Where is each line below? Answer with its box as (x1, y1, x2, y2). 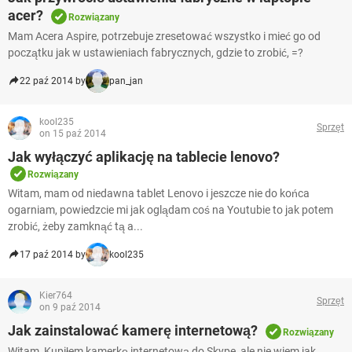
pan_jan (109, 75, 143, 86)
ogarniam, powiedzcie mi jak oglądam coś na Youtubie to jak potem (8, 203, 333, 216)
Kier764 (39, 289, 72, 301)
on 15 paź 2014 (39, 127, 106, 139)
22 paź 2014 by (20, 75, 86, 86)
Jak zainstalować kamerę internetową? (8, 321, 258, 339)
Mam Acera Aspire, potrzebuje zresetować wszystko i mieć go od (8, 29, 321, 42)
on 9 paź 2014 (39, 301, 101, 313)
